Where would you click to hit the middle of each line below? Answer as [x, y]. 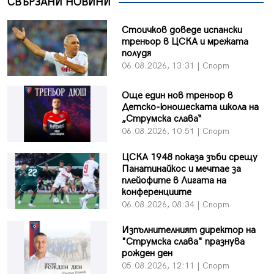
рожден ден [147, 254]
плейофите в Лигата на [174, 180]
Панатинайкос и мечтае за [181, 169]
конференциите [156, 192]
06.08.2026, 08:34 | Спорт [175, 204]
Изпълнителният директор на [188, 231]
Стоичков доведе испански [182, 30]
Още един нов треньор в [177, 95]
